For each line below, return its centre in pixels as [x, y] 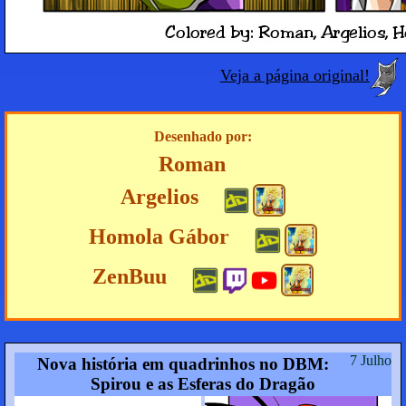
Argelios [159, 197]
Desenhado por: [203, 137]
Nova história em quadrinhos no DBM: [183, 364]
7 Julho [371, 361]
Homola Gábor [159, 237]
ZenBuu [129, 277]
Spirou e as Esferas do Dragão [203, 384]
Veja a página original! [295, 76]
